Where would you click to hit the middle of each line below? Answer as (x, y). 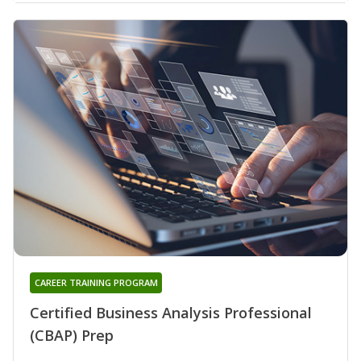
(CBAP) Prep (72, 336)
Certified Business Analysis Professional (171, 313)
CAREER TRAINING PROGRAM (96, 283)
